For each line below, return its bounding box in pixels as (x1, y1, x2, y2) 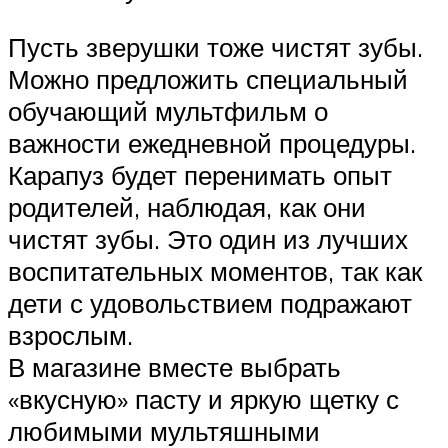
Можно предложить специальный (8, 63, 408, 96)
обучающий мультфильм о (8, 95, 328, 128)
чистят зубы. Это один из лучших (8, 223, 408, 256)
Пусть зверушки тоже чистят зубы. (8, 31, 423, 64)
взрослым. (8, 319, 133, 352)
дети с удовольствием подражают (8, 287, 412, 320)
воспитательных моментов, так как (8, 255, 422, 288)
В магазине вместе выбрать (8, 351, 341, 384)
